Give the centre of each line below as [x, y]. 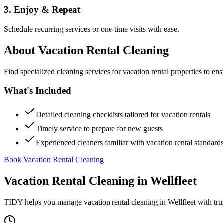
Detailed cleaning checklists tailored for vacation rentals [123, 115]
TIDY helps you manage [44, 202]
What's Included [38, 91]
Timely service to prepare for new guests [99, 129]
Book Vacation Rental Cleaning [54, 160]
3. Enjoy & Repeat [42, 10]
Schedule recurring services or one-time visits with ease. [92, 29]
